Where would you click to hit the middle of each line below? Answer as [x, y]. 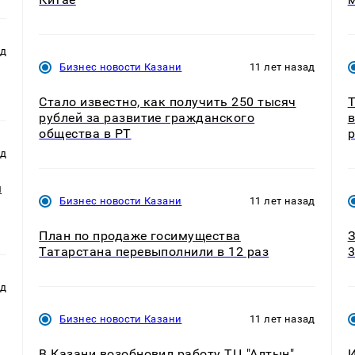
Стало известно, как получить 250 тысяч [168, 101]
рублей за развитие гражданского [147, 117]
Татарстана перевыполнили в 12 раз [154, 251]
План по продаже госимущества [140, 235]
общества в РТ [85, 133]
